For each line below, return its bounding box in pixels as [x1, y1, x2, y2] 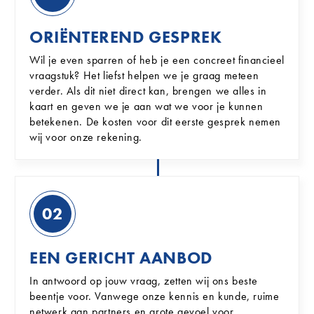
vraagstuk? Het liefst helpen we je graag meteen [29, 68, 259, 83]
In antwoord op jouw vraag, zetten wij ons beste [29, 273, 258, 288]
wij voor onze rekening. [29, 130, 142, 144]
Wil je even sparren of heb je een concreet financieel [29, 53, 285, 67]
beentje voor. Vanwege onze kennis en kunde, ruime [29, 289, 280, 303]
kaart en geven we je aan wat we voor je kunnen [29, 99, 264, 114]
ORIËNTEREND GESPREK [29, 26, 222, 48]
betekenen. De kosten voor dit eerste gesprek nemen [29, 114, 282, 129]
